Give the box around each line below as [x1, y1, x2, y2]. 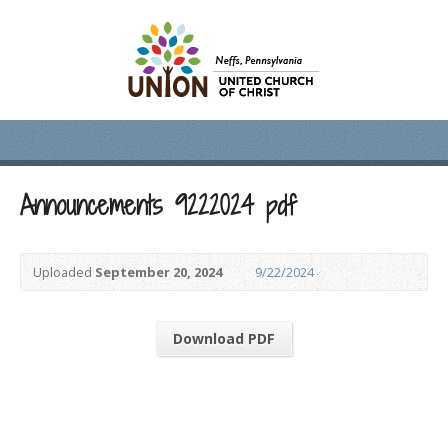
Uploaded [33, 263, 95, 281]
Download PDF [173, 329, 275, 348]
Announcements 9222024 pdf [20, 188, 296, 223]
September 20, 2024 [95, 263, 222, 281]
